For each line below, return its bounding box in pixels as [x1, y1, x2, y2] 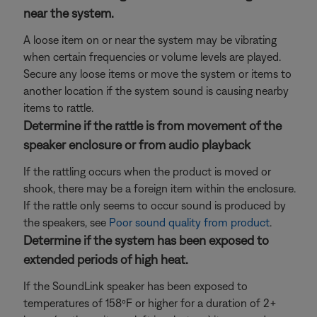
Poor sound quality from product [109, 216, 270, 229]
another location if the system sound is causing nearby [23, 84, 289, 97]
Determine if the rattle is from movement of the [23, 118, 282, 133]
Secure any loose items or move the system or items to [23, 67, 292, 80]
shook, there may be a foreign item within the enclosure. [23, 182, 296, 195]
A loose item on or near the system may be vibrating [23, 33, 277, 46]
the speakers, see [23, 216, 109, 229]
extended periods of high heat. [23, 252, 188, 267]
